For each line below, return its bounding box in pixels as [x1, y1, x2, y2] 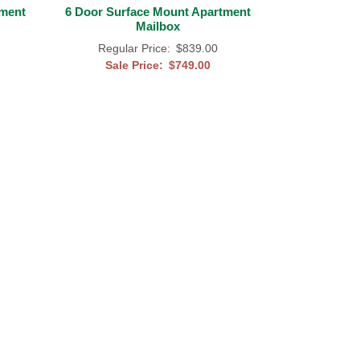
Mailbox [135, 18, 180, 33]
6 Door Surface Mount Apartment [64, 4, 251, 18]
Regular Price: [97, 41, 170, 55]
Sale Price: [104, 58, 163, 72]
